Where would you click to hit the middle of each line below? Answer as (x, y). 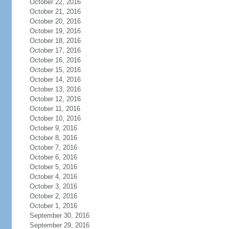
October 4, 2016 (53, 177)
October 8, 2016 (53, 138)
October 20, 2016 (55, 21)
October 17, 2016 (55, 50)
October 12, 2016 (55, 99)
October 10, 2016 (55, 118)
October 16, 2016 (55, 60)
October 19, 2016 (55, 31)
